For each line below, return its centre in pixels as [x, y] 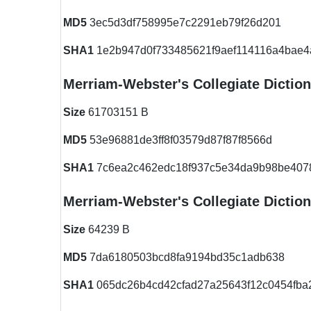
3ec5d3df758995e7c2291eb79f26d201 [184, 23]
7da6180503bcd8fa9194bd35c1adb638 [186, 257]
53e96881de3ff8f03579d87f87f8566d [179, 140]
